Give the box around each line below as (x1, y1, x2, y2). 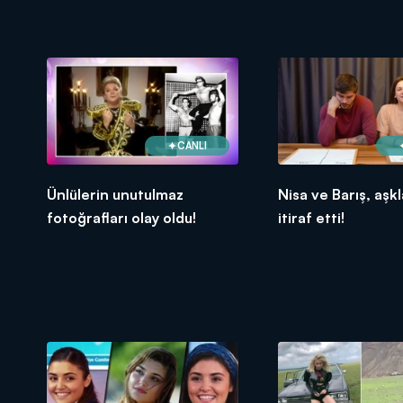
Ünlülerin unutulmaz (47, 185, 184, 204)
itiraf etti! (277, 209, 345, 228)
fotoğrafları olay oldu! (47, 209, 196, 228)
